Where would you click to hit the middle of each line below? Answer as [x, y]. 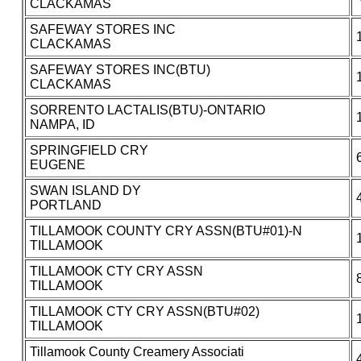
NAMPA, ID [62, 125]
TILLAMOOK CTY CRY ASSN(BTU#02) [144, 312]
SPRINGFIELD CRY [89, 151]
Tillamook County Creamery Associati [137, 352]
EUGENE [57, 165]
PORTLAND [65, 205]
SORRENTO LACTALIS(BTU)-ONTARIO [147, 110]
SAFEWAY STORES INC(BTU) [120, 70]
